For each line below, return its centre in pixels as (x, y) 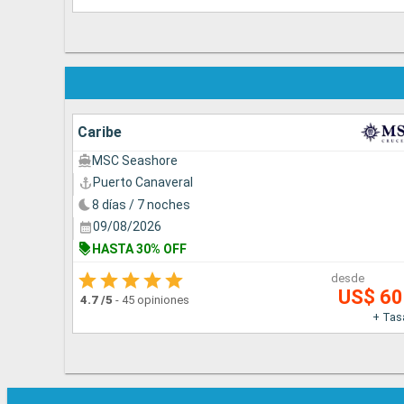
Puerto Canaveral (143, 183)
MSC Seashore (135, 160)
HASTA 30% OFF (139, 248)
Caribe (100, 132)
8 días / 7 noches (141, 204)
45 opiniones (156, 300)
